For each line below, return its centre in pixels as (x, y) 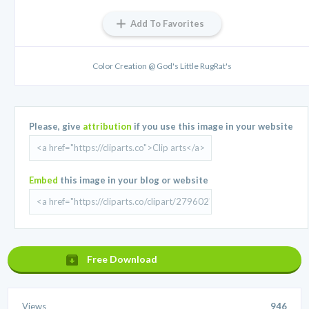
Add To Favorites (167, 23)
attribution (108, 126)
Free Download (122, 259)
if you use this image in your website (213, 126)
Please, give (56, 126)
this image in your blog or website (133, 180)
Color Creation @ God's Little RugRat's (162, 66)
